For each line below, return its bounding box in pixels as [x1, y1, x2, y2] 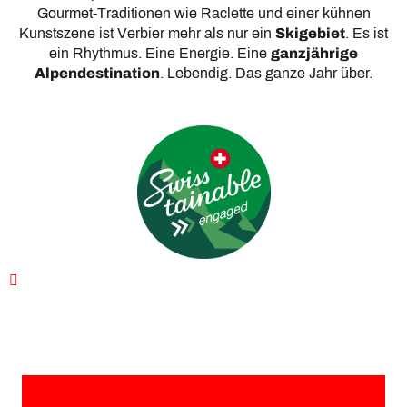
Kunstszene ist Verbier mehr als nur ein [19, 25, 275, 41]
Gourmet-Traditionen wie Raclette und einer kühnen [36, 5, 371, 21]
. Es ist [345, 25, 388, 41]
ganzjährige [271, 45, 358, 61]
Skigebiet [275, 25, 345, 41]
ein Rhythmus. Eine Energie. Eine [49, 45, 271, 61]
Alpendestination [35, 65, 160, 81]
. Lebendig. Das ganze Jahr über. [160, 65, 372, 81]
